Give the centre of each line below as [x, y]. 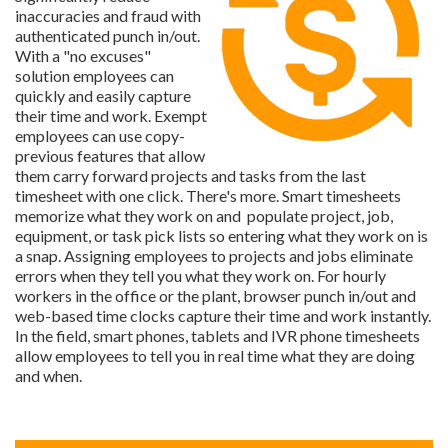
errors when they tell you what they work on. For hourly [200, 275]
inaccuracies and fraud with [108, 15]
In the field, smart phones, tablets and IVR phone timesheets [217, 335]
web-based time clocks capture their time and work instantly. [223, 315]
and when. [48, 375]
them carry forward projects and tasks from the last [190, 175]
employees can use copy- [100, 135]
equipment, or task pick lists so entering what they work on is [221, 235]
